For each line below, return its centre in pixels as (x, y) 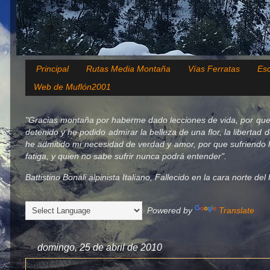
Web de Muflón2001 (72, 87)
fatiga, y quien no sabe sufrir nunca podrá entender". (126, 156)
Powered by (168, 210)
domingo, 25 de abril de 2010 (100, 247)
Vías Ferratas (214, 69)
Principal (52, 69)
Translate (237, 210)
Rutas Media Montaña (128, 69)
